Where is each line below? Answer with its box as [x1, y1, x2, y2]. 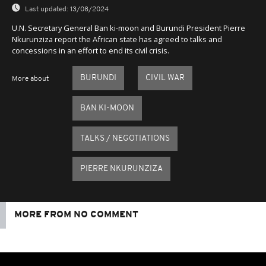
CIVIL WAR [145, 73, 185, 83]
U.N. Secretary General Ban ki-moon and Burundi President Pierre [12, 22, 245, 33]
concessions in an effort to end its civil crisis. [12, 45, 169, 56]
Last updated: [25, 6, 68, 13]
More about [12, 75, 49, 83]
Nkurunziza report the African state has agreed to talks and [12, 33, 222, 45]
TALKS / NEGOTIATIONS [80, 134, 170, 143]
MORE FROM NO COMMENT [14, 210, 138, 220]
